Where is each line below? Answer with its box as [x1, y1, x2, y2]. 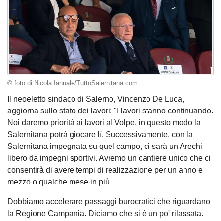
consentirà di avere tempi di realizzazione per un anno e [7, 165, 203, 174]
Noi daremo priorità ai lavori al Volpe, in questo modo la [7, 118, 201, 127]
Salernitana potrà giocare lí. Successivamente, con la [7, 130, 193, 139]
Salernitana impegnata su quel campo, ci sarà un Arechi [7, 142, 202, 150]
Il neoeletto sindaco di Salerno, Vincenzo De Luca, [7, 94, 184, 103]
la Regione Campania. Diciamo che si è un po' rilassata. [7, 209, 203, 218]
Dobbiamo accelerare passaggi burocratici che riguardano [7, 197, 210, 206]
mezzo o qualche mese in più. [7, 177, 111, 186]
